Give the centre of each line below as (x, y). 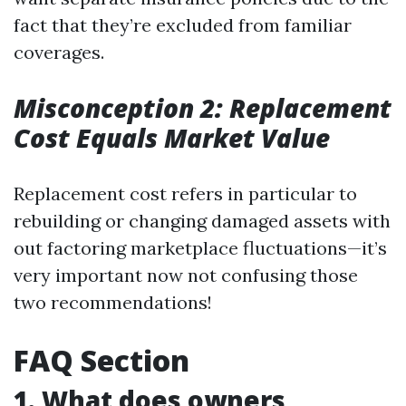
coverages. (59, 52)
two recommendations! (113, 302)
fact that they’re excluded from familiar (183, 25)
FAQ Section (101, 360)
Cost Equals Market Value (172, 138)
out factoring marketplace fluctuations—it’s (200, 248)
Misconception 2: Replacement (203, 108)
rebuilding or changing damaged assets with (202, 221)
